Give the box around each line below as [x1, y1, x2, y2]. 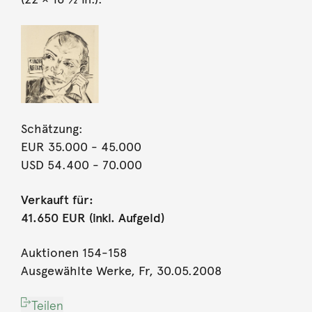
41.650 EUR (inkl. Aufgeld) [20, 210, 164, 226]
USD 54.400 [20, 157, 89, 173]
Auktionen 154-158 [20, 245, 127, 261]
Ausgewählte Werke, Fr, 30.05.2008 [20, 263, 222, 279]
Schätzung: [20, 121, 83, 137]
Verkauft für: [20, 192, 93, 208]
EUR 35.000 [20, 139, 88, 155]
